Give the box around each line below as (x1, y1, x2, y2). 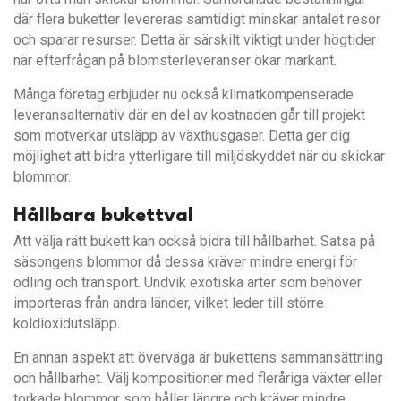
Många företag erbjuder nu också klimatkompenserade (13, 85, 354, 103)
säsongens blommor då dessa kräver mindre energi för (13, 252, 357, 270)
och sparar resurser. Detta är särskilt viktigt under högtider (13, 30, 376, 48)
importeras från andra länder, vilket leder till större (13, 294, 324, 311)
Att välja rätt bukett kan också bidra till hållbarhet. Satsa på (13, 232, 375, 250)
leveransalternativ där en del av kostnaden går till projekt (13, 106, 365, 124)
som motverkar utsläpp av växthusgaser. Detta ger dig (13, 126, 350, 144)
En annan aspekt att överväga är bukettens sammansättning (13, 348, 383, 366)
